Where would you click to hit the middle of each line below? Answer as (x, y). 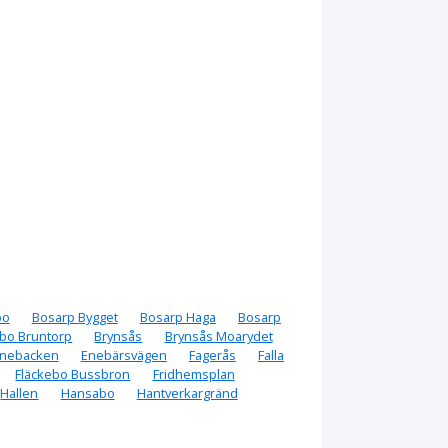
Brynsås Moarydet (218, 335)
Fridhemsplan (193, 373)
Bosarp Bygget (74, 316)
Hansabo (87, 392)
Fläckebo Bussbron (73, 373)
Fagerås (212, 354)
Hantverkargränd (187, 392)
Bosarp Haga (177, 316)
